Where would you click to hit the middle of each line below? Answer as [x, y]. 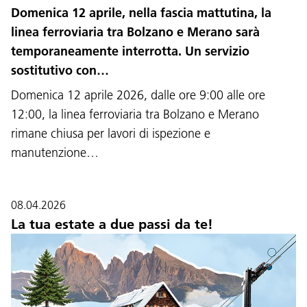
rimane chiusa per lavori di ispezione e [111, 133]
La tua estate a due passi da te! [112, 224]
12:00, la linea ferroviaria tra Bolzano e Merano [135, 114]
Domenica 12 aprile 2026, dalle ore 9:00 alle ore [138, 95]
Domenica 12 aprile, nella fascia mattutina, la [141, 12]
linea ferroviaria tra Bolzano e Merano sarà [135, 32]
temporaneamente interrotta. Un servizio [130, 51]
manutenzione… [55, 152]
